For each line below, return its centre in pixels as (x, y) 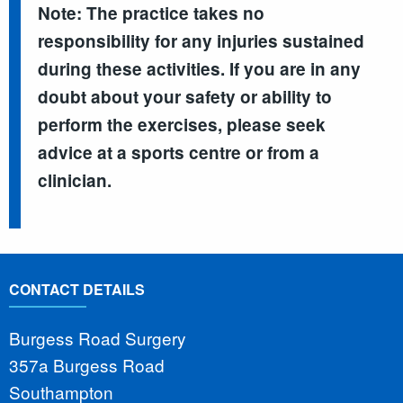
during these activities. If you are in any (200, 68)
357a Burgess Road (87, 365)
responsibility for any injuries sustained (201, 40)
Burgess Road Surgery (98, 338)
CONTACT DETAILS (77, 289)
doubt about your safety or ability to (185, 96)
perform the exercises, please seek (182, 124)
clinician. (77, 180)
